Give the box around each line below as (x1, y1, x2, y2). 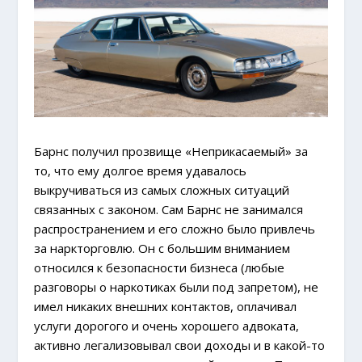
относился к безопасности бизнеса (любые (34, 259, 285, 276)
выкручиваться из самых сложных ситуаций (34, 181, 290, 198)
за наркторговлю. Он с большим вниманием (34, 239, 291, 256)
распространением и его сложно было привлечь (34, 220, 316, 237)
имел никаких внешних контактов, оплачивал (34, 297, 297, 314)
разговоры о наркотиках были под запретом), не (34, 278, 319, 295)
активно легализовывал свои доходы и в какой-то (34, 336, 326, 353)
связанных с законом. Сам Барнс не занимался (34, 200, 304, 217)
